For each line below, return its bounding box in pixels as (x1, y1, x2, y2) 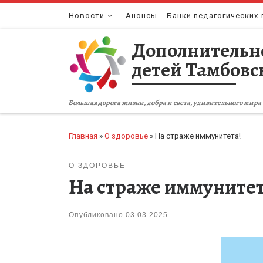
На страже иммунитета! (155, 131, 241, 140)
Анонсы (126, 11, 158, 20)
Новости (69, 11, 104, 20)
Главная (69, 131, 97, 140)
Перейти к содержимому (16, 11, 113, 21)
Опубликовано (69, 211, 126, 219)
